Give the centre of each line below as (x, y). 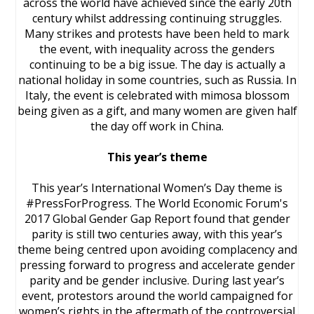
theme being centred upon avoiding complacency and (157, 250)
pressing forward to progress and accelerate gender (157, 265)
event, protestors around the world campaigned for (157, 296)
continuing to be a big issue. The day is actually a (157, 64)
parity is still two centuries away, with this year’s (157, 234)
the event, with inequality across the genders (157, 49)
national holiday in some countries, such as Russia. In (157, 80)
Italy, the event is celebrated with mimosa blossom (157, 95)
